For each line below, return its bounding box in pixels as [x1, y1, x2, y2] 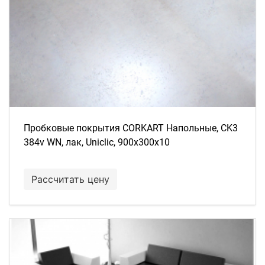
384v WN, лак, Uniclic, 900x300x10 [24, 137, 170, 148]
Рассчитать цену [31, 173, 109, 185]
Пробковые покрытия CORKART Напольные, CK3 [24, 122, 238, 134]
